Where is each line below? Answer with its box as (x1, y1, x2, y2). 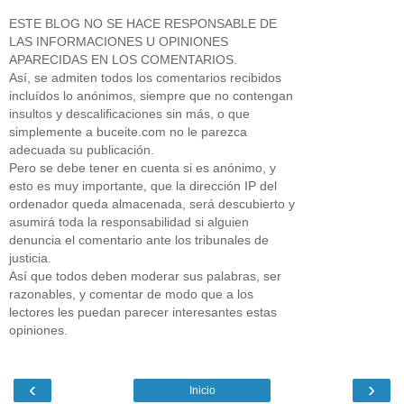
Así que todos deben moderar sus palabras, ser (9, 268, 281, 283)
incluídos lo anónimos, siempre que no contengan (9, 87, 293, 103)
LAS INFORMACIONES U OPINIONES (9, 33, 228, 49)
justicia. (9, 250, 51, 265)
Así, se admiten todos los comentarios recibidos (9, 69, 281, 85)
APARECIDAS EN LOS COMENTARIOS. (9, 51, 237, 67)
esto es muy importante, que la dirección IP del (9, 178, 277, 193)
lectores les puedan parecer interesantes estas (9, 304, 277, 319)
